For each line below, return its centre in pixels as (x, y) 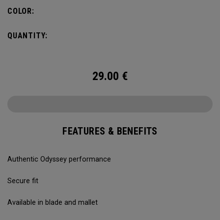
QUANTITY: (28, 36)
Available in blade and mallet (53, 203)
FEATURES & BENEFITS (110, 131)
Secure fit (23, 181)
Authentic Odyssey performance (59, 159)
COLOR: (21, 11)
